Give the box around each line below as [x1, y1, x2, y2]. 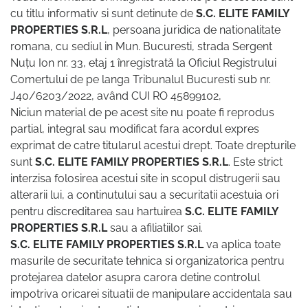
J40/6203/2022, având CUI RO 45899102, [10, 89, 221, 103]
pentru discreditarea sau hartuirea [10, 205, 185, 219]
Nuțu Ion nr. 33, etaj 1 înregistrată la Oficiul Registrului [10, 56, 276, 70]
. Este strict [228, 155, 283, 169]
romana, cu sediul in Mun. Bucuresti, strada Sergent [10, 40, 272, 54]
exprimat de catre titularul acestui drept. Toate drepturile [10, 139, 296, 153]
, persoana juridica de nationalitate [107, 23, 280, 37]
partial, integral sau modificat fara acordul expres [10, 122, 259, 136]
